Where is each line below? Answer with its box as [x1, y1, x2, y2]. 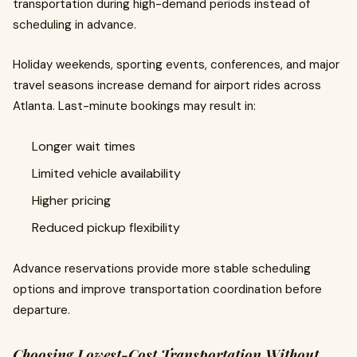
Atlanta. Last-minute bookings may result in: [13, 98, 256, 114]
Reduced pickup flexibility [32, 219, 180, 236]
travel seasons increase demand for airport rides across [13, 77, 321, 93]
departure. [13, 302, 70, 318]
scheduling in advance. [13, 17, 136, 33]
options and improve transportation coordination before [13, 281, 322, 297]
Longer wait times [32, 138, 135, 155]
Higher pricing [32, 192, 111, 209]
